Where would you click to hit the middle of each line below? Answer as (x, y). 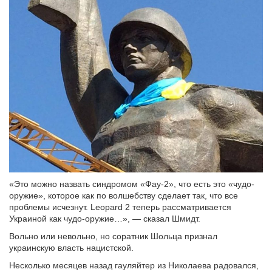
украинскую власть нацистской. (71, 247)
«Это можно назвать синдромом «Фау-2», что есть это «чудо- (132, 184)
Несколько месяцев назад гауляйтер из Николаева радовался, (134, 265)
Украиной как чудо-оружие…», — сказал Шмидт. (105, 218)
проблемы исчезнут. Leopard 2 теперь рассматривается (120, 207)
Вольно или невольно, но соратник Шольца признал (113, 236)
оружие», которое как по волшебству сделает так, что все (124, 195)
